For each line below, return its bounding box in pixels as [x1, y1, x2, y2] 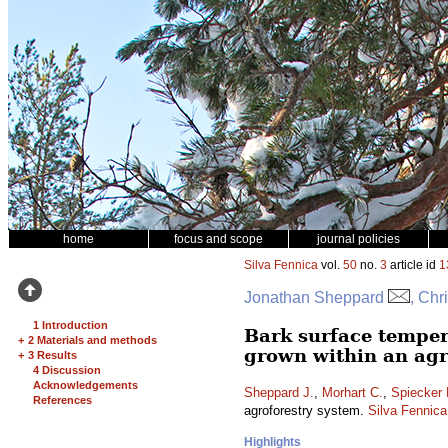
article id [387, 258, 439, 272]
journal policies [317, 232, 400, 246]
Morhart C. [322, 385, 383, 400]
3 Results [28, 349, 77, 361]
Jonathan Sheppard [244, 289, 388, 306]
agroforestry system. [244, 403, 368, 418]
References [33, 394, 92, 406]
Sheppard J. [244, 385, 314, 400]
